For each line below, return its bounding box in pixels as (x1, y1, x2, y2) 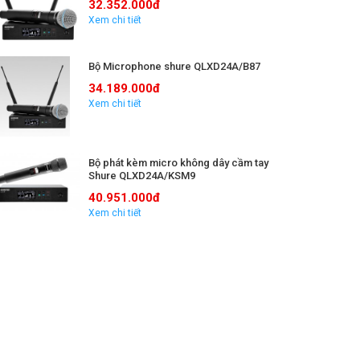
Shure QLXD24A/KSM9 (88, 169, 195, 182)
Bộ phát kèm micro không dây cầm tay (88, 156, 268, 169)
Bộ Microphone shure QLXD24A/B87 (88, 59, 260, 72)
